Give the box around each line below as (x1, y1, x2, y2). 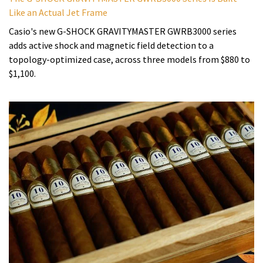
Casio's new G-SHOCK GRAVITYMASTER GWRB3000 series (9, 25, 237, 38)
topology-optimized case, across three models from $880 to (9, 53, 250, 66)
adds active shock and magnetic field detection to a (9, 39, 214, 52)
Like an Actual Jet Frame (9, 6, 107, 19)
